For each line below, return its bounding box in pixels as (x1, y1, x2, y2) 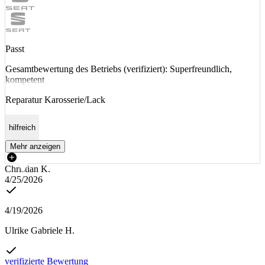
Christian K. (5, 164, 50, 174)
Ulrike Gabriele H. (5, 225, 75, 236)
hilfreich (9, 122, 35, 132)
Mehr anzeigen (10, 142, 60, 151)
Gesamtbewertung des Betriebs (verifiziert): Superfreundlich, (5, 63, 232, 74)
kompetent (5, 74, 44, 85)
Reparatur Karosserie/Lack (5, 94, 105, 105)
